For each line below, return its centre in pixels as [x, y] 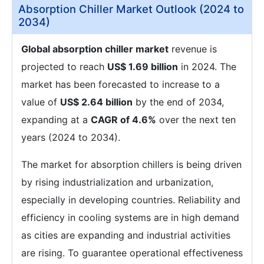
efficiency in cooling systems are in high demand [130, 217]
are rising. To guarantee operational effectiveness [132, 253]
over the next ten [196, 120]
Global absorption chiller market [95, 49]
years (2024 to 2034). [71, 137]
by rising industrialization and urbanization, [117, 182]
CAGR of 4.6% [123, 120]
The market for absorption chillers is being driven [131, 164]
